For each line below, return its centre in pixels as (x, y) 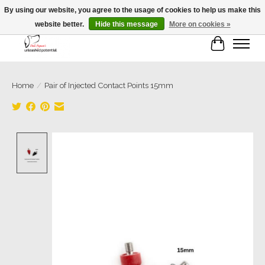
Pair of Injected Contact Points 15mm (109, 85)
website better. (60, 24)
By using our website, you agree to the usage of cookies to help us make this (132, 10)
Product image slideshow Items (121, 138)
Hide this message (126, 24)
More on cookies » (200, 24)
